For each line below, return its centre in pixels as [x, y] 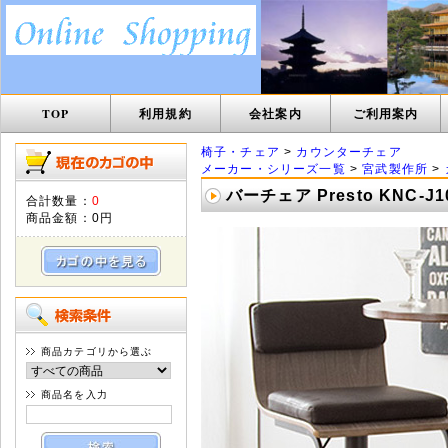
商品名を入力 [74, 394]
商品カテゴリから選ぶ [97, 351]
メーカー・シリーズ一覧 [273, 168]
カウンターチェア [349, 151]
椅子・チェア [240, 151]
